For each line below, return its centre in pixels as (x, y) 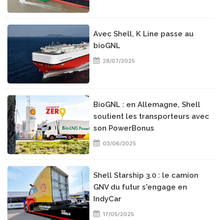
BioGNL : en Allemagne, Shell (147, 105)
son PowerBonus (124, 128)
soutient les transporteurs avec (151, 116)
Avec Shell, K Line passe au (144, 34)
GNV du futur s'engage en (140, 187)
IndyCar (108, 199)
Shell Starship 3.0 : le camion (146, 175)
